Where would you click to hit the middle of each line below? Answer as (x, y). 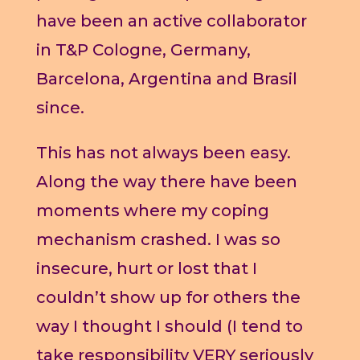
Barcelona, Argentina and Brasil (166, 79)
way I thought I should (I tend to (169, 327)
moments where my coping (152, 211)
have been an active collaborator (171, 21)
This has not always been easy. (163, 153)
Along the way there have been (166, 182)
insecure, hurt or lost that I (146, 269)
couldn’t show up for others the (168, 298)
